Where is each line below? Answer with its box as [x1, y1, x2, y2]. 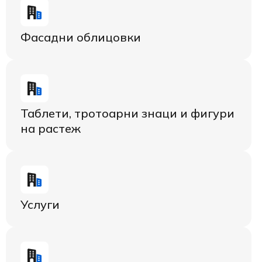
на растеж [20, 120, 81, 136]
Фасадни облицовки [20, 29, 141, 44]
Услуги [20, 196, 60, 212]
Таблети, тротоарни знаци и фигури [20, 105, 235, 120]
